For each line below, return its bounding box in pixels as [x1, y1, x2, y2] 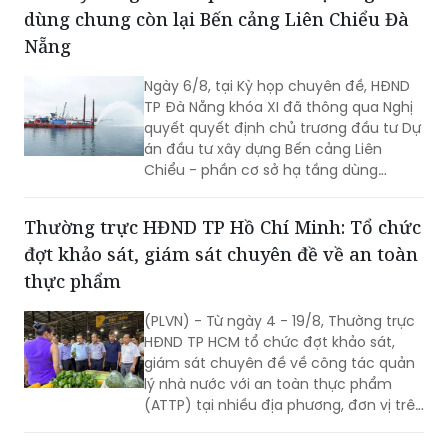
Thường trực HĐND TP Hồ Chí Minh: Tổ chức [24, 214, 421, 239]
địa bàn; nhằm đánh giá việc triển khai [144, 415, 413, 436]
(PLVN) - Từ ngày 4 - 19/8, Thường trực [144, 310, 415, 331]
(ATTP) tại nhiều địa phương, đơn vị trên [144, 394, 424, 415]
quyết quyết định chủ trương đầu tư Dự [144, 117, 421, 138]
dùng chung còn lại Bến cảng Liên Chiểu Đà [24, 6, 409, 31]
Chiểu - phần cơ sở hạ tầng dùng [144, 159, 378, 180]
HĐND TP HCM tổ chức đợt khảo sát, [144, 331, 395, 352]
